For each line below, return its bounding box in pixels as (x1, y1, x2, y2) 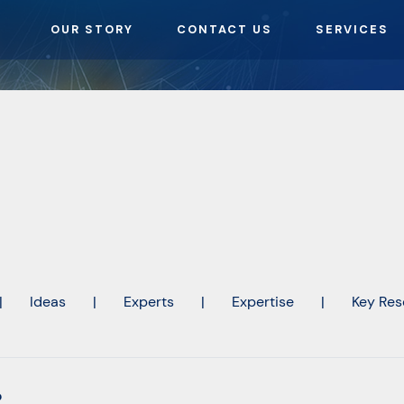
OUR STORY (50, 22, 134, 38)
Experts (124, 292, 174, 312)
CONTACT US (177, 22, 273, 38)
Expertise (232, 292, 294, 312)
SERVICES (316, 22, 390, 38)
